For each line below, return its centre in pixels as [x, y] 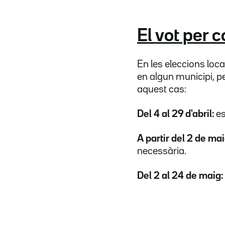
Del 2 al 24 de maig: [180, 176]
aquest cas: [162, 89]
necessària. [162, 151]
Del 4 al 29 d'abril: [177, 114]
